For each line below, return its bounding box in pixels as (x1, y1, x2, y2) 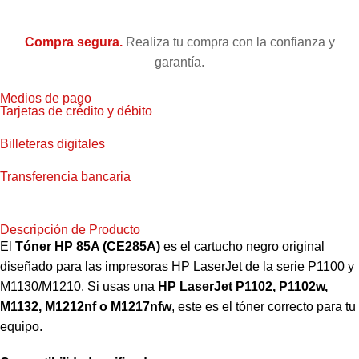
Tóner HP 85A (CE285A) (15, 240, 160, 254)
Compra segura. (24, 35, 123, 50)
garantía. (155, 55, 204, 70)
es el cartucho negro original (160, 240, 325, 254)
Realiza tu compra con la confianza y (122, 35, 335, 50)
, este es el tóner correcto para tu (171, 300, 356, 314)
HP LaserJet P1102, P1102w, (158, 280, 328, 294)
